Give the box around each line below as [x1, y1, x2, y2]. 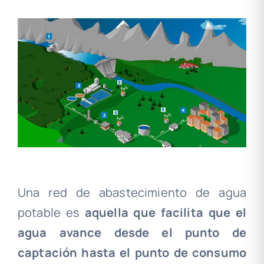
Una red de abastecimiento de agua [17, 184, 247, 201]
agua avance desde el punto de [17, 225, 247, 241]
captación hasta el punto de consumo [17, 245, 247, 261]
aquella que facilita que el [80, 204, 247, 221]
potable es [17, 204, 80, 221]
